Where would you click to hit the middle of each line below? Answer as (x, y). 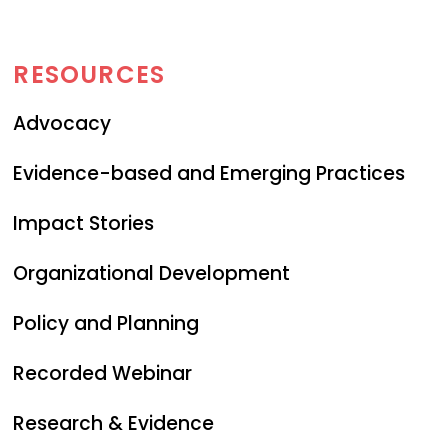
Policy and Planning (106, 323)
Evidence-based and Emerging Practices (209, 173)
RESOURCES (89, 74)
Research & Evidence (114, 423)
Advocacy (62, 123)
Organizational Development (152, 273)
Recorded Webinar (103, 373)
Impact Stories (84, 223)
